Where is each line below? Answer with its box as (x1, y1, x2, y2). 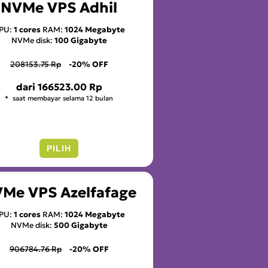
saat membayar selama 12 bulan (11, 94, 114, 103)
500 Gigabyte (53, 220, 108, 230)
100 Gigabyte (54, 35, 107, 45)
